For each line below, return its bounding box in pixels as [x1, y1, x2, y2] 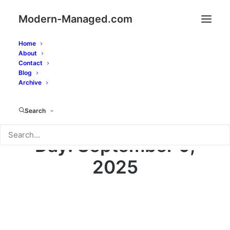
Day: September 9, [35, 135, 195, 156]
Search [25, 107, 46, 114]
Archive [18, 79, 42, 86]
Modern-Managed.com [18, 13, 132, 25]
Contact [18, 59, 43, 67]
